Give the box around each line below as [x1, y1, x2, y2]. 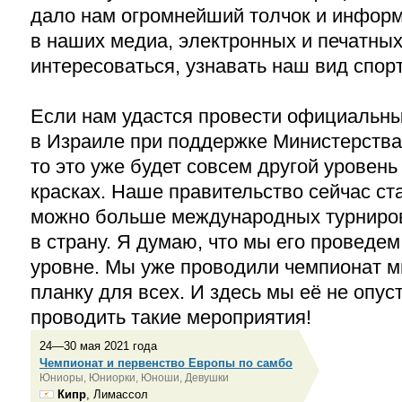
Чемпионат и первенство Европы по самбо [39, 356, 293, 371]
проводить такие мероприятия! [31, 306, 311, 329]
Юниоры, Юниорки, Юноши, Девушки [39, 372, 229, 384]
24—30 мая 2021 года [39, 339, 157, 354]
